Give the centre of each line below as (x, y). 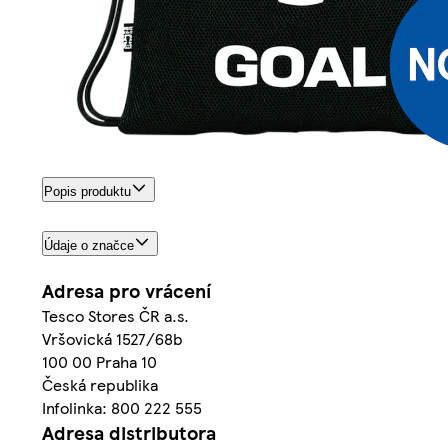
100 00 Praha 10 (99, 362)
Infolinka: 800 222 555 (122, 408)
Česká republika (100, 385)
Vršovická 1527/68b (112, 339)
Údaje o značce (89, 246)
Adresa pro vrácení (126, 291)
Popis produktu (87, 192)
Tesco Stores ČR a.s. (115, 316)
